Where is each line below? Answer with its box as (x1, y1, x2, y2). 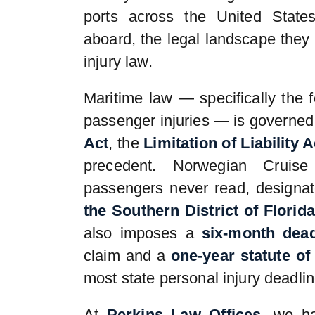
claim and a (84, 247, 171, 265)
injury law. (84, 53, 153, 71)
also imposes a (84, 224, 202, 243)
